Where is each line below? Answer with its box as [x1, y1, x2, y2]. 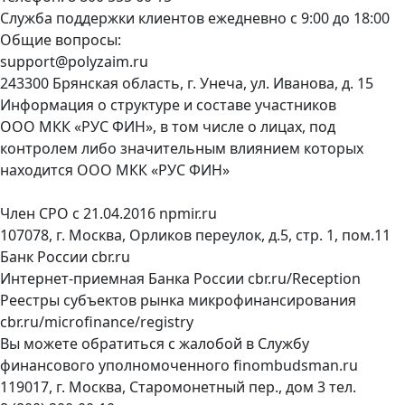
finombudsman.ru [233, 354, 358, 375]
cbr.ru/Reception [248, 268, 361, 288]
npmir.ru [159, 202, 217, 223]
